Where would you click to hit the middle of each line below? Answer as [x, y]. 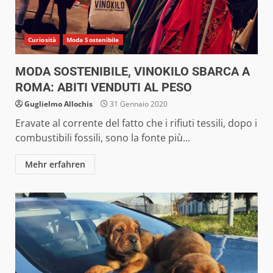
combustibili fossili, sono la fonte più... [103, 137]
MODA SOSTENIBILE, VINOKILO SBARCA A [133, 71]
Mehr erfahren [55, 164]
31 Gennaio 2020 [138, 104]
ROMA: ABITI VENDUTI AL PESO [104, 87]
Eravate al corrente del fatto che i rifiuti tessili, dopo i [136, 123]
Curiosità [42, 39]
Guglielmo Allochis [58, 104]
